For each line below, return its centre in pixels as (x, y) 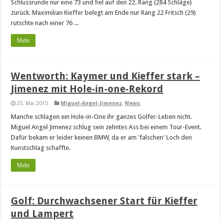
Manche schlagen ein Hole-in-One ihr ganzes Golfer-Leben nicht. (102, 117)
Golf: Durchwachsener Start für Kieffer (104, 201)
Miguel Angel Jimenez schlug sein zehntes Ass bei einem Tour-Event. (106, 127)
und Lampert (42, 214)
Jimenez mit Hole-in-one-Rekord (87, 89)
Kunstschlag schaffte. (41, 148)
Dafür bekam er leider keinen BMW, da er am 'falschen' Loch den (102, 137)
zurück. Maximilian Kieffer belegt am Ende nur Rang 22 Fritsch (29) (104, 13)
